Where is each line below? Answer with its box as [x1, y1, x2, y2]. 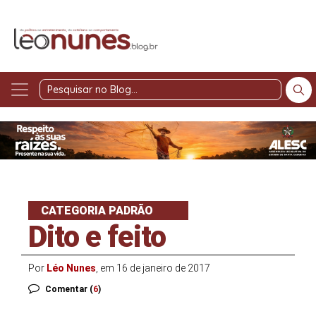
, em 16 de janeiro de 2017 [96, 262, 210, 274]
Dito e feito [28, 219, 166, 254]
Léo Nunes [47, 262, 96, 274]
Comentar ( [45, 284, 93, 294]
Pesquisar [176, 91, 223, 103]
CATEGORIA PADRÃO [41, 203, 153, 217]
